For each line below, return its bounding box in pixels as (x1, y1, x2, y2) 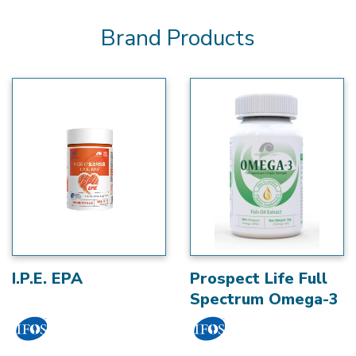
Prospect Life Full (190, 267, 327, 289)
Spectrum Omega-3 (190, 288, 339, 310)
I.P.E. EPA (12, 267, 83, 289)
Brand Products (101, 22, 255, 53)
